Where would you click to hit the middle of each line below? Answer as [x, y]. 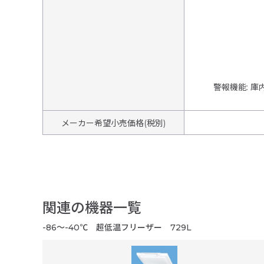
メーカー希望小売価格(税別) [113, 123]
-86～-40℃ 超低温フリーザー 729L [117, 228]
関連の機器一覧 [92, 208]
